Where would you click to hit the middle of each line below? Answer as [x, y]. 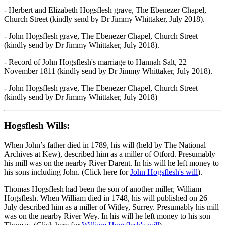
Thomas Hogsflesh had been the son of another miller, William [103, 189]
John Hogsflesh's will [164, 172]
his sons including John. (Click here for [67, 172]
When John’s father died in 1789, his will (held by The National [105, 145]
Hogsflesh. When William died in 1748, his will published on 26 [106, 198]
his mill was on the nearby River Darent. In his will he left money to [111, 163]
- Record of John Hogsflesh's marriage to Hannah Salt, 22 [95, 62]
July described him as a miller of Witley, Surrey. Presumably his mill [111, 207]
